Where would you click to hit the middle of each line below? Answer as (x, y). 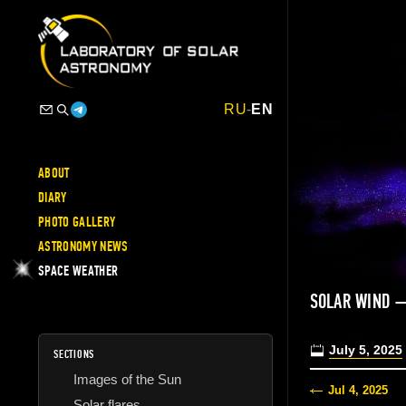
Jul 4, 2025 (358, 391)
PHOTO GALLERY (77, 222)
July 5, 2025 (365, 350)
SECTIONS (74, 354)
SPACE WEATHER (78, 271)
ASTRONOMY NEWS (83, 246)
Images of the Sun (127, 379)
